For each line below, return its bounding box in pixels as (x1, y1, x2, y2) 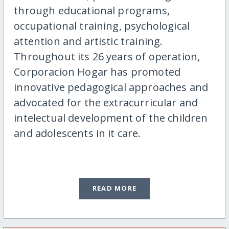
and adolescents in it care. (14, 126, 141, 140)
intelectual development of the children (14, 110, 208, 125)
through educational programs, (14, 3, 170, 17)
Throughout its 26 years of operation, (14, 49, 200, 63)
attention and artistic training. (14, 34, 163, 48)
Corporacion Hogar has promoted (14, 64, 181, 79)
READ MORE (92, 184, 137, 193)
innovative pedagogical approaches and (14, 80, 209, 94)
